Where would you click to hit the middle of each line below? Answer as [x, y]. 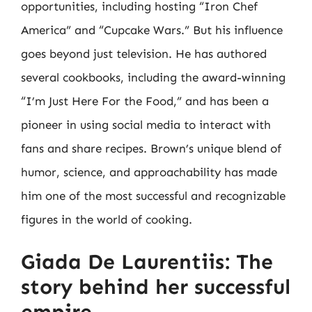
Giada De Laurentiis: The [147, 262]
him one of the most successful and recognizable [153, 196]
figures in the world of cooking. [107, 219]
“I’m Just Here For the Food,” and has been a [145, 101]
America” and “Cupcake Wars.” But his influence [152, 30]
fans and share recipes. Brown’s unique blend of [151, 148]
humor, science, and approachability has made [149, 172]
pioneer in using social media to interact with [146, 125]
